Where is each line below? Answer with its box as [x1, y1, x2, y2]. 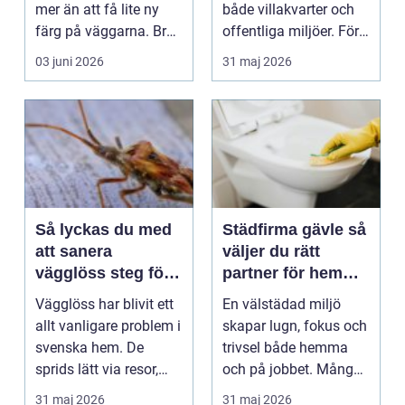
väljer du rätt [222, 242, 320, 260]
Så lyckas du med [35, 221, 172, 239]
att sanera [35, 242, 112, 260]
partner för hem [222, 264, 343, 282]
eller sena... [222, 44, 294, 61]
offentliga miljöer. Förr [222, 23, 363, 40]
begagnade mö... [35, 382, 142, 400]
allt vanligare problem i [35, 317, 181, 334]
